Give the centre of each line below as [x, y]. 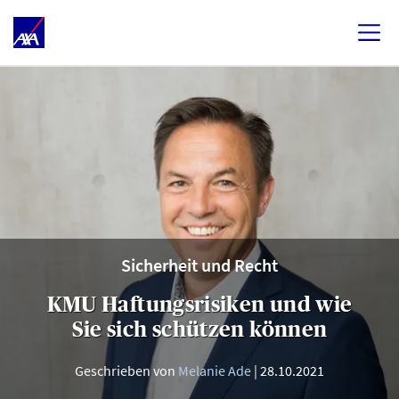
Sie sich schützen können [199, 329]
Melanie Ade [215, 370]
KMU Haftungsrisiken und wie [199, 304]
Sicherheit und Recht [199, 265]
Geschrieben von [126, 370]
